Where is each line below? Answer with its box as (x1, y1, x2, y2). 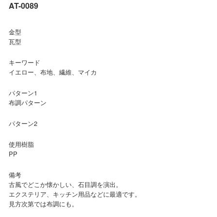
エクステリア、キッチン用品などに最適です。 (8, 189, 141, 199)
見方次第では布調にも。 (8, 199, 78, 209)
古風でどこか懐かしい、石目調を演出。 (8, 180, 122, 189)
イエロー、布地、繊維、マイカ (8, 67, 97, 77)
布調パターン (8, 98, 46, 108)
